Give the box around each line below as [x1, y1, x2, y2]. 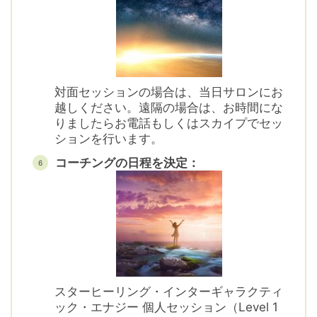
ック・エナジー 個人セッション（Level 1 [54, 299, 278, 314]
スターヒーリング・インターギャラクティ [54, 284, 283, 299]
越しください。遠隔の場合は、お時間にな [54, 100, 283, 115]
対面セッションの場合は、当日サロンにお [54, 84, 283, 99]
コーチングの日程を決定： [55, 155, 200, 170]
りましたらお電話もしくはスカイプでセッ [54, 115, 283, 130]
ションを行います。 [54, 131, 163, 146]
